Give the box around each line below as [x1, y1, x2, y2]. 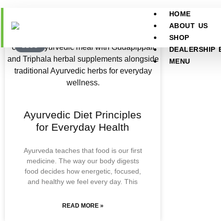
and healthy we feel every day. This [28, 178, 138, 185]
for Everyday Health [36, 121, 129, 133]
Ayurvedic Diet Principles [24, 109, 142, 120]
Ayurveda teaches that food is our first [23, 147, 142, 154]
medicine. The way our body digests [26, 157, 139, 165]
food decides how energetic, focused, [24, 167, 141, 175]
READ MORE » [62, 202, 104, 209]
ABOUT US [169, 22, 208, 30]
